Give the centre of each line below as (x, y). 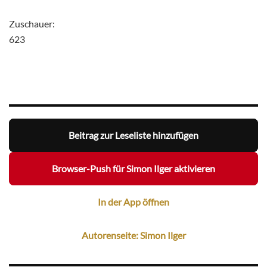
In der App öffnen (133, 202)
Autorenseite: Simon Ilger (133, 235)
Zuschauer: (32, 23)
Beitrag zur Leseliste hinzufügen (133, 135)
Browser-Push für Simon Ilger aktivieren (133, 169)
